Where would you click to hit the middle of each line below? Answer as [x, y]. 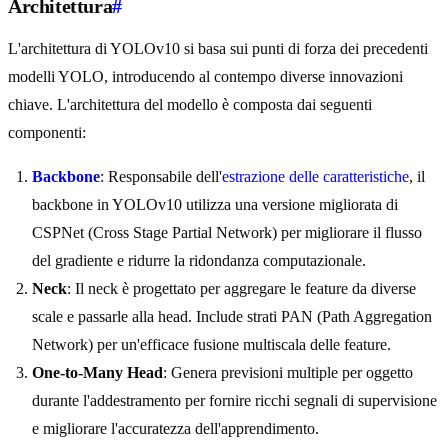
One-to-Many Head [97, 373]
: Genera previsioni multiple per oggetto [288, 373]
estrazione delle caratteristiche [315, 177]
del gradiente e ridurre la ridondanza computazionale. [199, 261]
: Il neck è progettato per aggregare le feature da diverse [241, 289]
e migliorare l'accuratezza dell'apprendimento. [175, 429]
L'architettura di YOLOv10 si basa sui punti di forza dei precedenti [218, 49]
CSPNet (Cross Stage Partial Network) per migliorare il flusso [227, 233]
